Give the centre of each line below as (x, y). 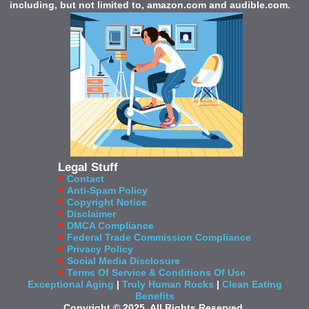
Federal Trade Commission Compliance (159, 237)
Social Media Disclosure (123, 260)
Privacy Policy (100, 249)
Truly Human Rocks (168, 284)
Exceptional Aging (70, 284)
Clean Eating (252, 284)
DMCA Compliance (110, 225)
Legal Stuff (88, 167)
